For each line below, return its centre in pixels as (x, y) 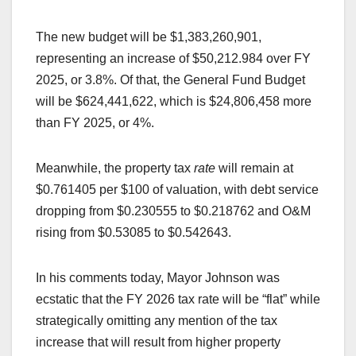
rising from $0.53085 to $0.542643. (133, 232)
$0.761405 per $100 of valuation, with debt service (177, 189)
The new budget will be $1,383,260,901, (149, 37)
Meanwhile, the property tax (115, 168)
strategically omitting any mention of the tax (157, 320)
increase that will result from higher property (158, 342)
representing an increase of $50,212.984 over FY (173, 58)
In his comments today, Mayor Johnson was (158, 277)
